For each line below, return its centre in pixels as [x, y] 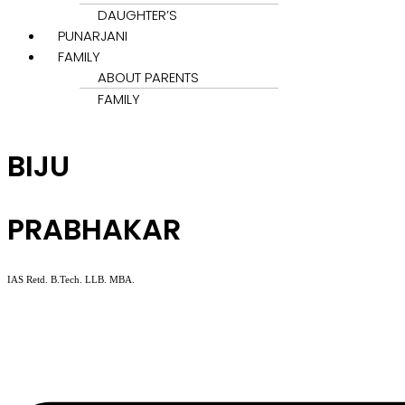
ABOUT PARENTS [148, 77]
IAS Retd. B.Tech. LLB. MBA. [71, 279]
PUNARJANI [93, 35]
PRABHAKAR [94, 229]
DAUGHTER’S [137, 14]
